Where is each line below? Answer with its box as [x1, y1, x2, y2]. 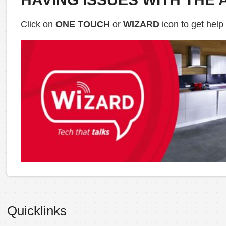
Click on [20, 19, 55, 29]
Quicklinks [7, 203, 67, 218]
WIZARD [123, 19, 159, 29]
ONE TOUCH [55, 19, 110, 29]
